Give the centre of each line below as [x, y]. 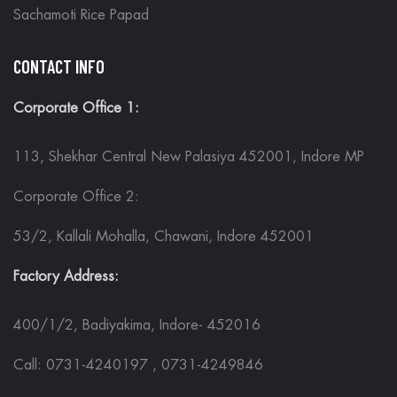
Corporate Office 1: [76, 109]
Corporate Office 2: [76, 197]
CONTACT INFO [59, 67]
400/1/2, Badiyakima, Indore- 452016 [137, 326]
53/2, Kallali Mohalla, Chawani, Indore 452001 [163, 237]
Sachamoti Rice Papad [81, 16]
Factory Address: [66, 277]
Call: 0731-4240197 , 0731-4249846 [138, 366]
